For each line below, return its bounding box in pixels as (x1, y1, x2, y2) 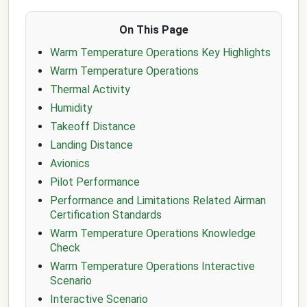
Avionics (50, 157, 90, 170)
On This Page (119, 23, 188, 36)
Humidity (50, 101, 93, 114)
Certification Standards (50, 208, 162, 221)
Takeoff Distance (50, 120, 136, 133)
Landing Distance (50, 138, 133, 151)
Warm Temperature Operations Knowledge (50, 227, 256, 240)
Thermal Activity (50, 83, 130, 96)
